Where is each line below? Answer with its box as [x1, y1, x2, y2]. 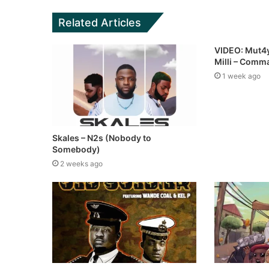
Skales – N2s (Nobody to [52, 132, 151, 143]
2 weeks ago [60, 159, 103, 168]
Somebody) [52, 144, 100, 154]
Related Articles [58, 16, 141, 29]
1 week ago [222, 71, 261, 81]
